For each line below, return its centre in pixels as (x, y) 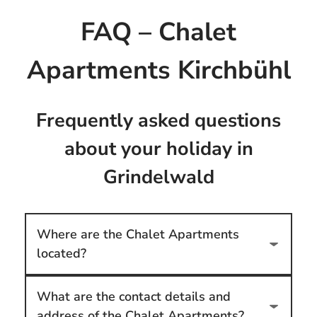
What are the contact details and (133, 297)
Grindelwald (158, 178)
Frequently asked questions (158, 121)
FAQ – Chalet (158, 32)
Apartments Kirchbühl (158, 70)
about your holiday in (158, 149)
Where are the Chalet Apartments (138, 235)
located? (61, 254)
